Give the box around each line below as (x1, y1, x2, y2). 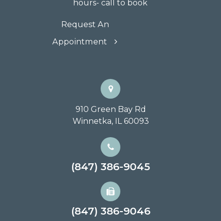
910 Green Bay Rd (75, 105, 146, 114)
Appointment (52, 37, 108, 47)
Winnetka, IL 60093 (72, 116, 149, 126)
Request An (61, 19, 109, 30)
